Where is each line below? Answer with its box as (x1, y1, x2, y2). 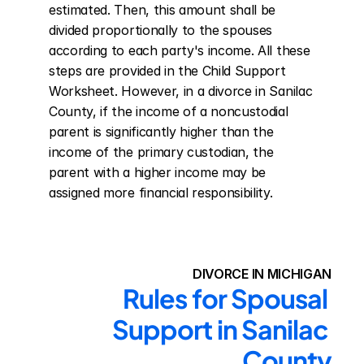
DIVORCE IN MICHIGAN (193, 266, 331, 282)
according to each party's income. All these (49, 42, 310, 58)
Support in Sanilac (112, 313, 327, 345)
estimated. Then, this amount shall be (49, 2, 276, 18)
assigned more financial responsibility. (49, 184, 273, 201)
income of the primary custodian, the (49, 144, 274, 160)
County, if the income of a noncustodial (49, 103, 288, 119)
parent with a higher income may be (49, 164, 266, 180)
